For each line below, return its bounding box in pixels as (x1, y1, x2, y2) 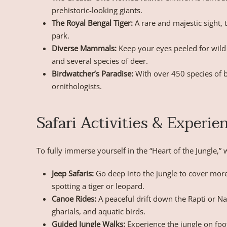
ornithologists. (52, 81, 102, 92)
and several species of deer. (52, 56, 148, 66)
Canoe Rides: (52, 194, 96, 204)
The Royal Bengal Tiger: (52, 18, 133, 28)
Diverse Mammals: (52, 43, 117, 54)
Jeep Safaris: (52, 168, 94, 179)
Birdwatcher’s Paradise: (52, 68, 133, 79)
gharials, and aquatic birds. (52, 206, 145, 217)
